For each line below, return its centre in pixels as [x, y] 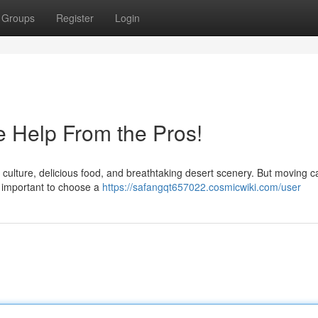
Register [75, 18]
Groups [18, 18]
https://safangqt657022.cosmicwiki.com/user [202, 187]
